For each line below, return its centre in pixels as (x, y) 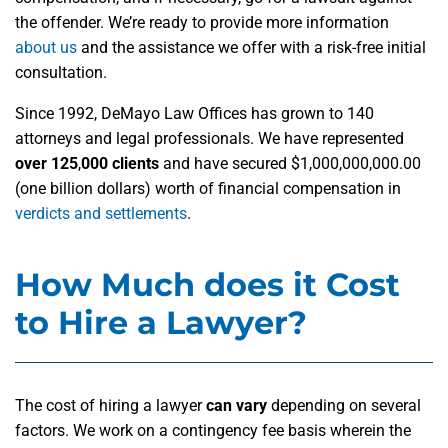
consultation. (63, 73)
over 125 (46, 164)
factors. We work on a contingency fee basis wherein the (213, 431)
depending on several (346, 406)
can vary (238, 406)
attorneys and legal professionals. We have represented (209, 139)
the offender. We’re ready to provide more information (202, 23)
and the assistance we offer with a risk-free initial (251, 48)
